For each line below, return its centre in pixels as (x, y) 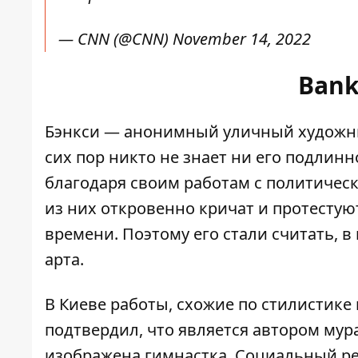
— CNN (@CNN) (115, 39)
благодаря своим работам (147, 183)
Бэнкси (72, 132)
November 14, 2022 (242, 39)
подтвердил (92, 330)
